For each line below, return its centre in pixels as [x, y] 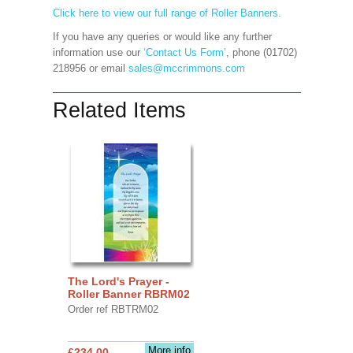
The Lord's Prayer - [118, 281]
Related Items [119, 110]
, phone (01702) [261, 52]
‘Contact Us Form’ [184, 52]
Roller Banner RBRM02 [128, 294]
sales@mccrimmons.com [186, 68]
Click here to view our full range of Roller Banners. [167, 13]
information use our [98, 52]
